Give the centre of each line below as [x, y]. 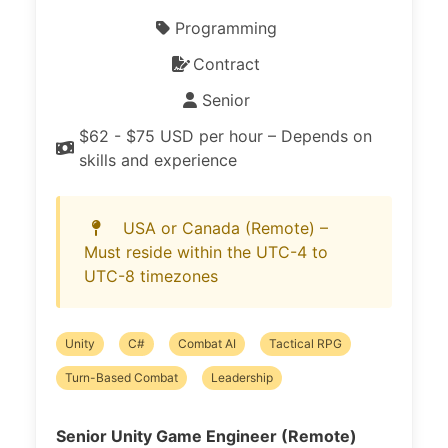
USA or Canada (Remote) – [225, 228]
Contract [226, 64]
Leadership [242, 377]
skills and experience [158, 160]
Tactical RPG [305, 343]
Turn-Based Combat [121, 377]
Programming [226, 28]
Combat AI [207, 343]
